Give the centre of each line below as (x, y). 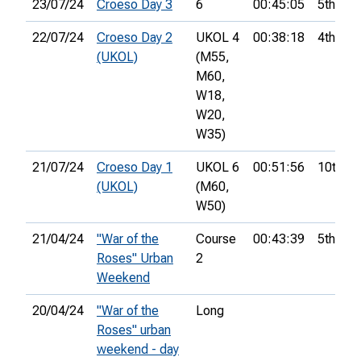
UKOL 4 (218, 38)
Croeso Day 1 (135, 168)
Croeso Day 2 (135, 38)
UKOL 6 (218, 168)
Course (216, 239)
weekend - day (138, 350)
